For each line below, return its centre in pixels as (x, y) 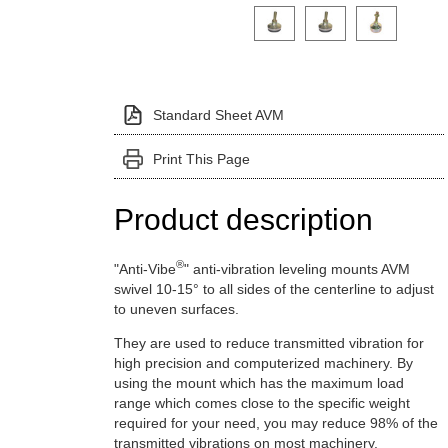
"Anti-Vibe (144, 268)
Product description (243, 219)
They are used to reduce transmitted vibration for (268, 342)
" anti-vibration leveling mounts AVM (296, 268)
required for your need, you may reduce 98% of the (275, 422)
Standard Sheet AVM (218, 114)
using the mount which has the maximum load (258, 382)
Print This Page (201, 158)
